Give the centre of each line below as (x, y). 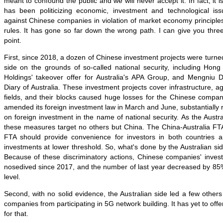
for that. (16, 214)
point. (12, 40)
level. (12, 177)
